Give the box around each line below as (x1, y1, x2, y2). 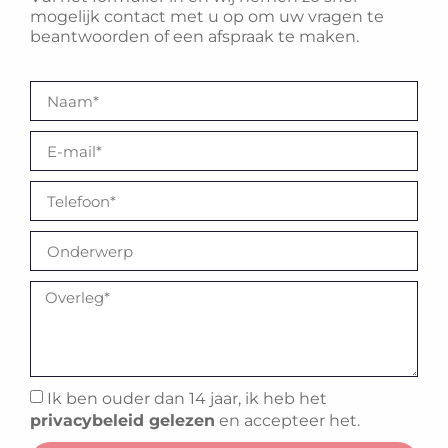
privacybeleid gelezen (30, 410, 215, 430)
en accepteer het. (215, 410, 360, 430)
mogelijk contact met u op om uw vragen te (30, 6, 384, 26)
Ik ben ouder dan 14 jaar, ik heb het (47, 388, 327, 408)
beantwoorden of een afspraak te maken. (30, 26, 359, 46)
